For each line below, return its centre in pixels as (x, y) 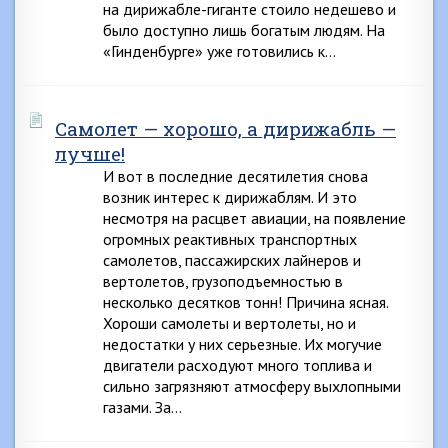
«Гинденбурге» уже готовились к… (219, 51)
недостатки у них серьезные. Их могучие (242, 344)
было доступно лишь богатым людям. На (244, 30)
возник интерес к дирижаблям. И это (230, 197)
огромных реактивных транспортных (230, 239)
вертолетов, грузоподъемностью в (223, 281)
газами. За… (142, 407)
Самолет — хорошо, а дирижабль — (225, 128)
